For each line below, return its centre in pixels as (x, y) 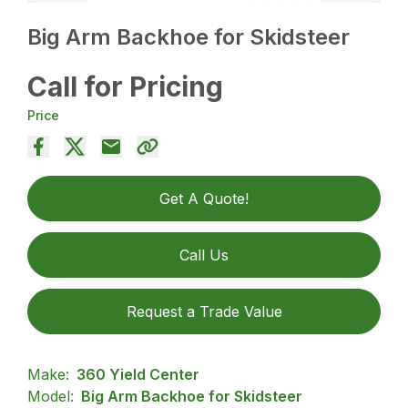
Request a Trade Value (204, 311)
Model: (51, 396)
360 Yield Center (138, 374)
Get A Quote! (204, 198)
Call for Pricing (126, 86)
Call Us (204, 255)
